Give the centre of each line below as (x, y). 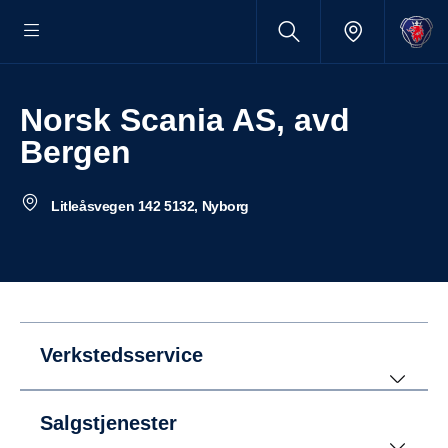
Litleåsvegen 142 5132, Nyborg (148, 206)
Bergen (75, 152)
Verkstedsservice (121, 355)
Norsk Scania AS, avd (31, 120)
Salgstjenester (108, 423)
